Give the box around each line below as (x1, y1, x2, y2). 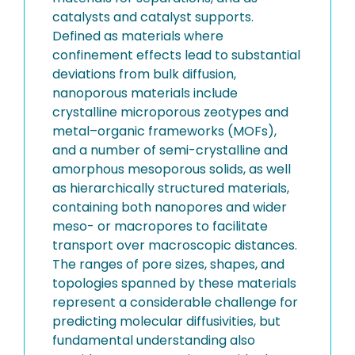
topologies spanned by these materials (52, 274, 296, 292)
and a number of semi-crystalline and (52, 141, 288, 159)
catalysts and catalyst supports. (52, 8, 254, 26)
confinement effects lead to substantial (52, 46, 300, 64)
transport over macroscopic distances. (52, 236, 297, 254)
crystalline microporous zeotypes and (52, 103, 288, 121)
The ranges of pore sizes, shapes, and (52, 255, 284, 273)
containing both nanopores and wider (52, 198, 287, 216)
